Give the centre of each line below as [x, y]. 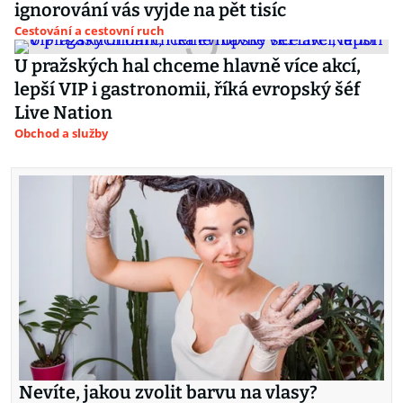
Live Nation [63, 112]
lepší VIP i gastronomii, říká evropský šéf [187, 89]
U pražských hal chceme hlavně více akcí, [188, 66]
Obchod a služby [61, 133]
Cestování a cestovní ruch [90, 31]
